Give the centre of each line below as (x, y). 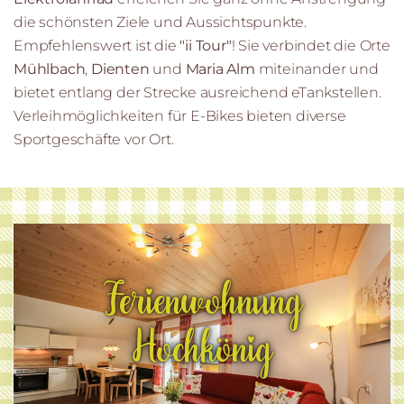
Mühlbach (50, 69)
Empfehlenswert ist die (95, 45)
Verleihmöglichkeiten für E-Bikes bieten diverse (180, 115)
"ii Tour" (204, 45)
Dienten (120, 69)
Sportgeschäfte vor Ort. (94, 139)
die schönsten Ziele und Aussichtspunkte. (160, 22)
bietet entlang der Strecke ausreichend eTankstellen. (197, 92)
